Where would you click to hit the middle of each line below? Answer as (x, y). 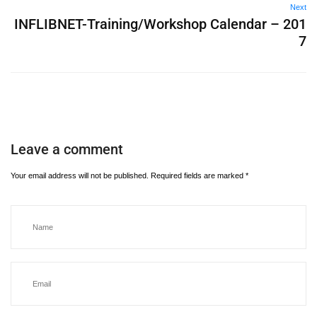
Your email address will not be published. (80, 175)
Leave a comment (67, 149)
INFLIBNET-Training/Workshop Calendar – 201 (160, 24)
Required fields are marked (198, 175)
